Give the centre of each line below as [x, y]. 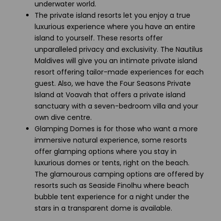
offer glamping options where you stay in [106, 151]
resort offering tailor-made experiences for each [119, 72]
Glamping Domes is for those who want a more [116, 129]
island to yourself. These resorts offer [99, 38]
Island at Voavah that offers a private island [110, 94]
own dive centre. [63, 117]
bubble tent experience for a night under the [112, 197]
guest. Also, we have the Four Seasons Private [113, 83]
